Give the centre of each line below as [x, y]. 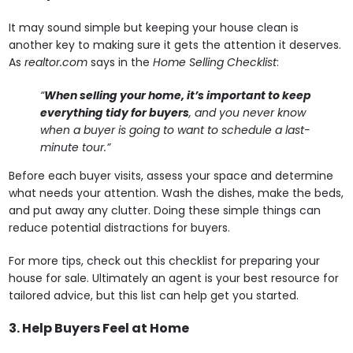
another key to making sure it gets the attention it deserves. [175, 45]
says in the [121, 62]
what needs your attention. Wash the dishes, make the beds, [176, 193]
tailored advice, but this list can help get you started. [154, 295]
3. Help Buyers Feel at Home [99, 328]
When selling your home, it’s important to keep [178, 95]
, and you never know [248, 112]
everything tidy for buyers [115, 112]
